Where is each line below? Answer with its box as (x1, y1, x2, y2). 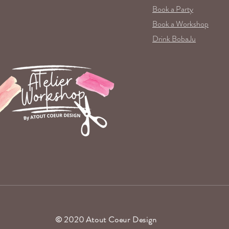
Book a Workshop (152, 17, 209, 30)
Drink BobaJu (152, 32, 196, 44)
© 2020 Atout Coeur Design (55, 213, 157, 225)
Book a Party (152, 3, 193, 15)
